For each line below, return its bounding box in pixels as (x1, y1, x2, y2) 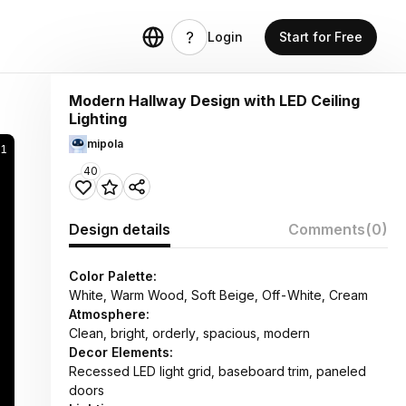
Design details (69, 220, 170, 238)
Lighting (69, 110, 127, 128)
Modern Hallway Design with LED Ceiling (69, 92, 360, 110)
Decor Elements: (69, 344, 173, 360)
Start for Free (279, 29, 362, 44)
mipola (87, 137, 123, 150)
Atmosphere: (69, 306, 150, 322)
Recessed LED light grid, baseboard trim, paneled (69, 363, 366, 379)
